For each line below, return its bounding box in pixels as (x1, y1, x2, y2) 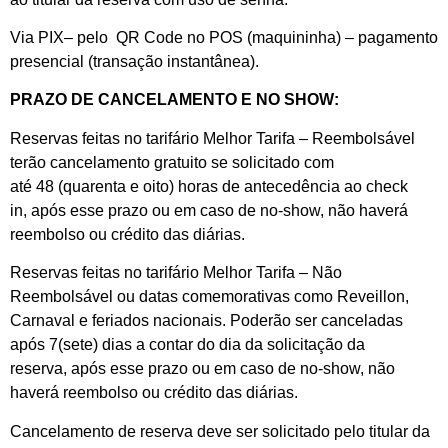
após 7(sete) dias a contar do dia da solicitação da (10, 336, 365, 354)
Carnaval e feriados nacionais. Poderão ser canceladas (10, 312, 403, 330)
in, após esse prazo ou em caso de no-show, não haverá (10, 201, 408, 219)
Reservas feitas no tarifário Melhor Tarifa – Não (10, 264, 342, 282)
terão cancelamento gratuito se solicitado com (10, 153, 334, 171)
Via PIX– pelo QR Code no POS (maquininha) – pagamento (10, 28, 438, 46)
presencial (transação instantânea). (10, 52, 259, 70)
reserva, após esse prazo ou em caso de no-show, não (10, 360, 395, 378)
